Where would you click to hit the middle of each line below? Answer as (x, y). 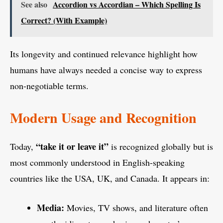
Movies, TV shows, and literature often (136, 208)
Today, (23, 147)
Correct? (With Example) (64, 20)
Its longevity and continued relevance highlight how (104, 54)
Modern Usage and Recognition (103, 118)
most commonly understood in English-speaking (97, 163)
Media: (51, 208)
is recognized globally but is (161, 147)
